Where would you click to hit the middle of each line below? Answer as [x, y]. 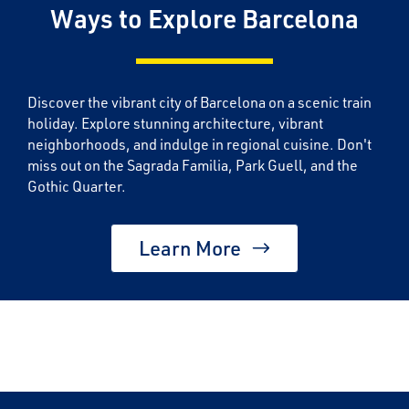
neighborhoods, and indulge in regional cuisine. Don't [199, 144]
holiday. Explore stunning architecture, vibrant [175, 123]
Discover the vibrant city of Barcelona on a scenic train [199, 102]
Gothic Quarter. [77, 186]
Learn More [190, 248]
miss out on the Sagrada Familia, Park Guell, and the [193, 165]
